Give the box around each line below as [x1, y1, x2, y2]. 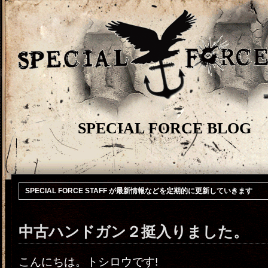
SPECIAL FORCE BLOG [78, 120, 251, 137]
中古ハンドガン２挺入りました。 [19, 224, 248, 240]
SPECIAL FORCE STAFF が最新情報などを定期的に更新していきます [25, 187, 252, 195]
